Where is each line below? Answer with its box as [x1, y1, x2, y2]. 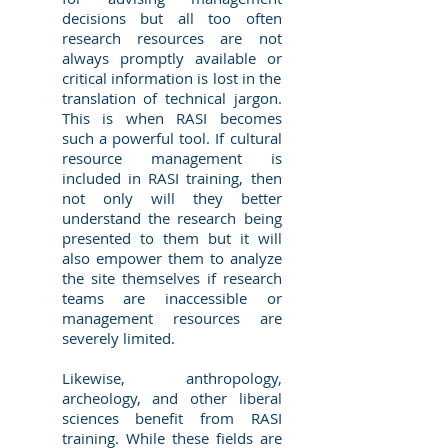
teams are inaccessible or [61, 288, 282, 308]
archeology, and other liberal [61, 388, 282, 408]
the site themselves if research [61, 268, 282, 288]
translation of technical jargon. [61, 88, 282, 108]
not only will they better [61, 188, 282, 208]
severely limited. [61, 328, 175, 348]
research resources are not [61, 28, 282, 48]
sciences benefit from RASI [61, 408, 282, 428]
